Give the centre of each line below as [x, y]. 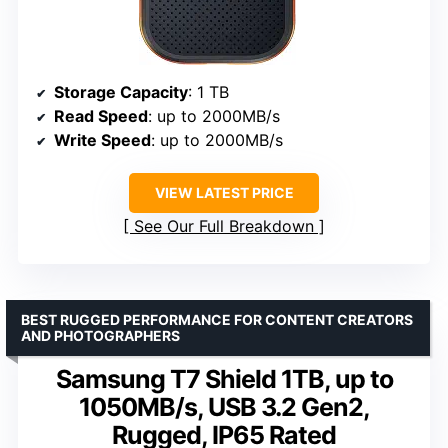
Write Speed [102, 139]
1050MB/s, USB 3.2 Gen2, [224, 406]
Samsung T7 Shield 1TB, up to [224, 378]
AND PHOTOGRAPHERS [100, 335]
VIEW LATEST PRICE [224, 192]
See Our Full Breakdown [224, 225]
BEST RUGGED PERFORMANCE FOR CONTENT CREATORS [217, 319]
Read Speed [101, 115]
